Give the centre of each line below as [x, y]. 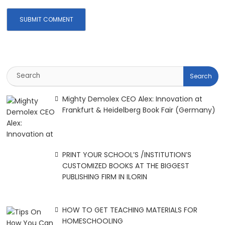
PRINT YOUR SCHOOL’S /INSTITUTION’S [127, 154]
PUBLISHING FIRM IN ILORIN [104, 177]
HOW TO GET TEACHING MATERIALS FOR [130, 210]
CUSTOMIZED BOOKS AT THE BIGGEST [126, 165]
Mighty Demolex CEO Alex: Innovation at [132, 99]
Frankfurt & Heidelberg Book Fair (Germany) [139, 110]
